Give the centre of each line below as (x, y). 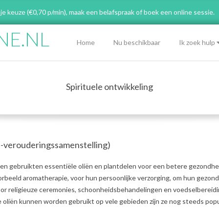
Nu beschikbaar (137, 42)
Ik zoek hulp (197, 42)
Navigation (67, 49)
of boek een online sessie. (175, 12)
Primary (62, 37)
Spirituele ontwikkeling (109, 87)
